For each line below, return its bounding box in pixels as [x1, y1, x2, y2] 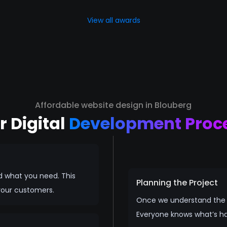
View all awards [87, 15, 140, 25]
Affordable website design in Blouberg [35, 99, 192, 111]
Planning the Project [136, 176, 218, 188]
